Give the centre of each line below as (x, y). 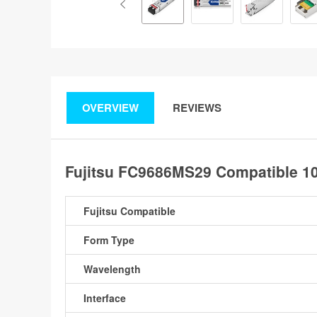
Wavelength (112, 269)
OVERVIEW (110, 108)
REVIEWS (197, 108)
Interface (105, 298)
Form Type (109, 240)
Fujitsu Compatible (129, 211)
